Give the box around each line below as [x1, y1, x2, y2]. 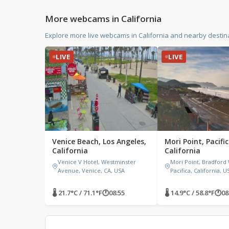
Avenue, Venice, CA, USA [58, 167, 125, 174]
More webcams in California [45, 12, 162, 25]
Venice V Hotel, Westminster [58, 158, 136, 166]
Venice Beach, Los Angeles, [52, 136, 146, 146]
